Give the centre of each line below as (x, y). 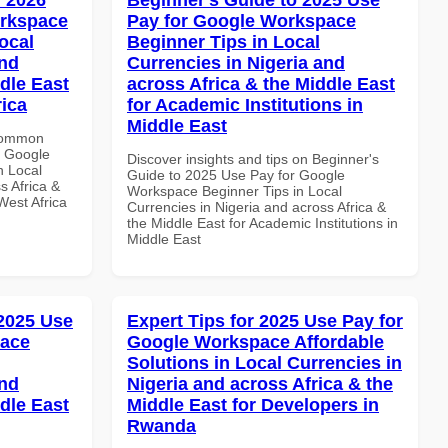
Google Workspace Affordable (255, 341)
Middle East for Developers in (253, 404)
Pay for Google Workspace (241, 20)
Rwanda (161, 425)
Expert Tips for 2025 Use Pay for (265, 320)
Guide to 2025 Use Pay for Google (236, 174)
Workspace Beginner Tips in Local (234, 190)
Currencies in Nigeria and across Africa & (256, 206)
